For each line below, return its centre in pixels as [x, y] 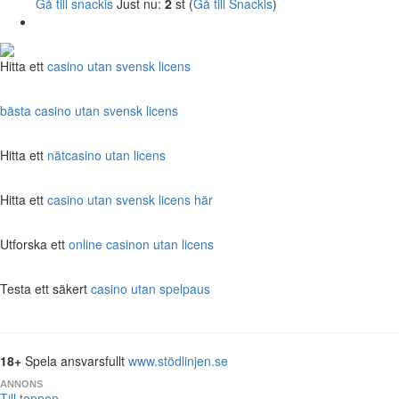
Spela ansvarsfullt [75, 360]
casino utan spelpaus [151, 288]
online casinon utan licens [141, 244]
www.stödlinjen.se [178, 360]
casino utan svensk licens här [130, 199]
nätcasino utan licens [106, 155]
